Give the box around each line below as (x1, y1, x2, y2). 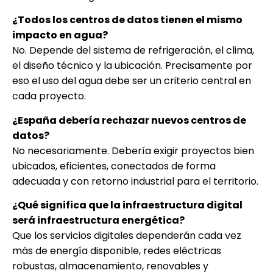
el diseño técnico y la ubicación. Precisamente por (12, 58, 252, 73)
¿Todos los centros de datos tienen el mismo (12, 13, 243, 27)
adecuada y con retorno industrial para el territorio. (12, 174, 258, 188)
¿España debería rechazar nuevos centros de (12, 113, 246, 127)
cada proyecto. (12, 89, 86, 104)
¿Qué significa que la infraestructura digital (12, 198, 243, 213)
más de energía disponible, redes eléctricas (12, 244, 221, 258)
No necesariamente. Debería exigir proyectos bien (12, 143, 254, 158)
